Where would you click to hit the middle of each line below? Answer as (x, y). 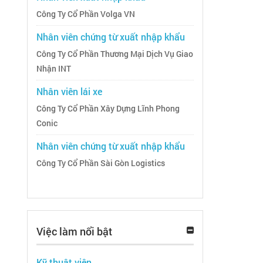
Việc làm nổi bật (74, 232)
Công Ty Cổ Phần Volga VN (86, 14)
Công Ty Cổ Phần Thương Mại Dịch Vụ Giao (115, 54)
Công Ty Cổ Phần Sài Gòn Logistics (101, 163)
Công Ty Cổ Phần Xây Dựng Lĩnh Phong (108, 109)
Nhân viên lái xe (69, 92)
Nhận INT (54, 69)
